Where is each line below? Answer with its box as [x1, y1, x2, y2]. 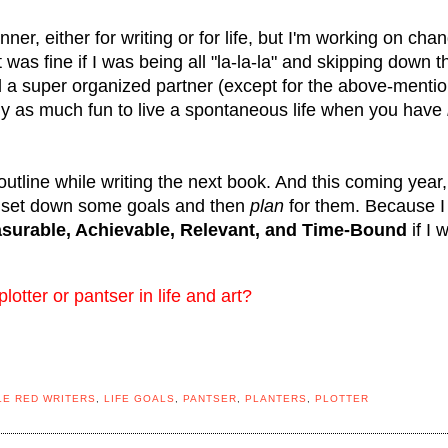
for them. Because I [284, 195, 445, 216]
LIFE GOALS [103, 393, 176, 405]
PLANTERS [245, 393, 308, 405]
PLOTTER [315, 393, 370, 405]
